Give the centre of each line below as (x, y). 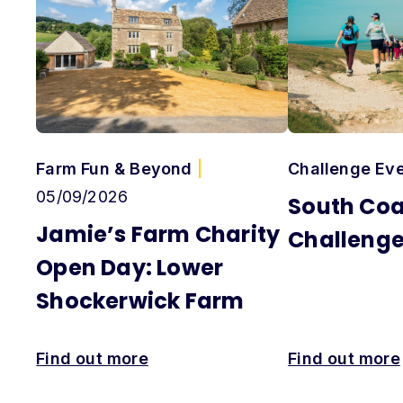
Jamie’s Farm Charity (158, 235)
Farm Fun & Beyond (116, 169)
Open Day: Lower (130, 268)
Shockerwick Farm (140, 301)
